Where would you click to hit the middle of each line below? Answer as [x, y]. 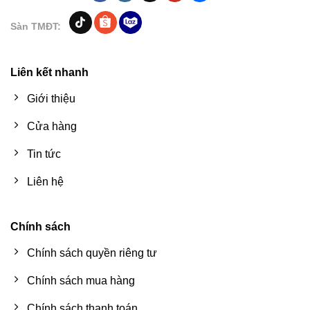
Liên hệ [45, 181]
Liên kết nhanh [49, 73]
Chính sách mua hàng [81, 280]
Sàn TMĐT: [36, 26]
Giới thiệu [51, 98]
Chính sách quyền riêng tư [92, 253]
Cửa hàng [52, 126]
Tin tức [44, 154]
